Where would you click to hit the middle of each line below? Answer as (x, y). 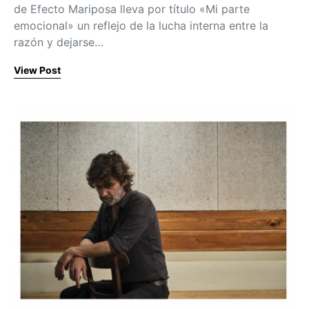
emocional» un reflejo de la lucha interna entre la (141, 25)
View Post (37, 70)
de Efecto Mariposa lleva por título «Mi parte (132, 9)
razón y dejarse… (59, 42)
